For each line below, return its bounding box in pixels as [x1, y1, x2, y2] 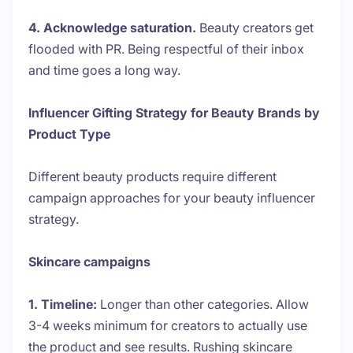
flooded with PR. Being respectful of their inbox [28, 41, 304, 58]
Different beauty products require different [28, 169, 277, 185]
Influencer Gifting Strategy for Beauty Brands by [28, 105, 320, 121]
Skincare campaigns [28, 254, 150, 270]
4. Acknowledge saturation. [28, 20, 196, 36]
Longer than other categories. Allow [97, 296, 309, 313]
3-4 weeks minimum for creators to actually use [28, 318, 307, 334]
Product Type [28, 126, 110, 143]
